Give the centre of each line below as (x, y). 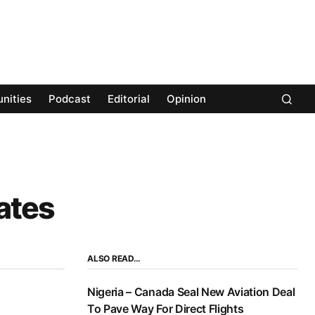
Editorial (129, 99)
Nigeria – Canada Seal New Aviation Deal (191, 292)
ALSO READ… (114, 259)
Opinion (186, 99)
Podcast (70, 99)
